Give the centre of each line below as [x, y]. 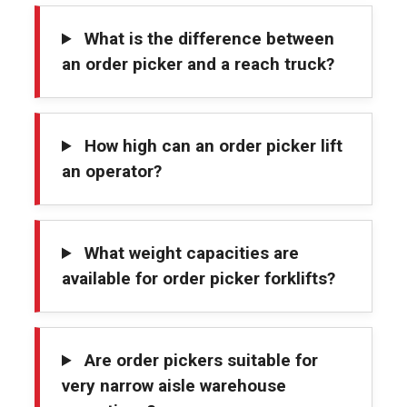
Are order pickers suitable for [199, 361]
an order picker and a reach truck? [198, 65]
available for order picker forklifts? [199, 279]
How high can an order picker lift [212, 146]
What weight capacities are [190, 253]
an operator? [112, 172]
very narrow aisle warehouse [174, 386]
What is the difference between [208, 39]
